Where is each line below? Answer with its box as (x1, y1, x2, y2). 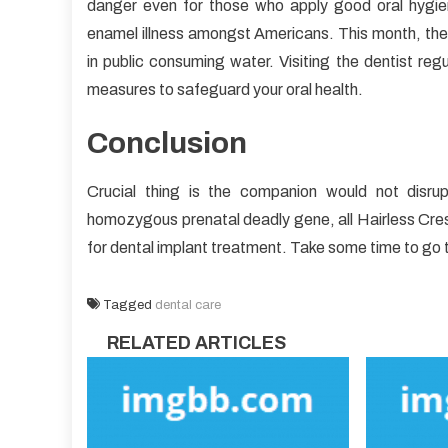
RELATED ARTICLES (107, 332, 286, 353)
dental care (155, 297, 221, 312)
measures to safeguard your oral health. (87, 80, 363, 98)
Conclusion (87, 126, 247, 159)
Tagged (103, 297, 155, 312)
